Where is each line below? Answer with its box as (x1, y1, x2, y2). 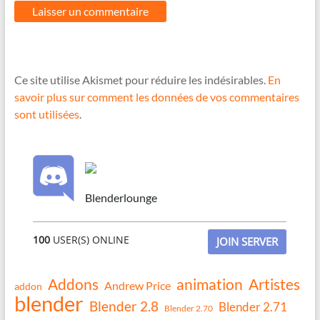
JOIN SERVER (216, 234, 279, 249)
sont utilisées (14, 106, 79, 121)
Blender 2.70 (164, 302, 213, 314)
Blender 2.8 (89, 298, 159, 314)
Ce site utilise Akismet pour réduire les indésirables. (14, 72, 268, 86)
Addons (47, 274, 99, 293)
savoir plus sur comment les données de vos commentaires (14, 89, 299, 104)
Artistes (248, 274, 300, 294)
